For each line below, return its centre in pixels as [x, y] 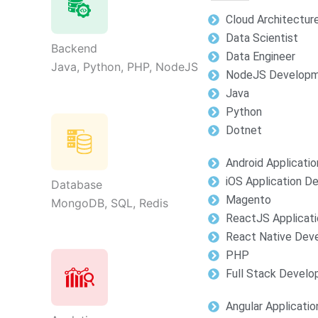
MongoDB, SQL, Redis [110, 203]
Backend [74, 49]
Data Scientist [262, 38]
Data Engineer [261, 56]
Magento [249, 200]
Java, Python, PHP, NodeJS [125, 67]
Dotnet [244, 130]
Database [77, 184]
